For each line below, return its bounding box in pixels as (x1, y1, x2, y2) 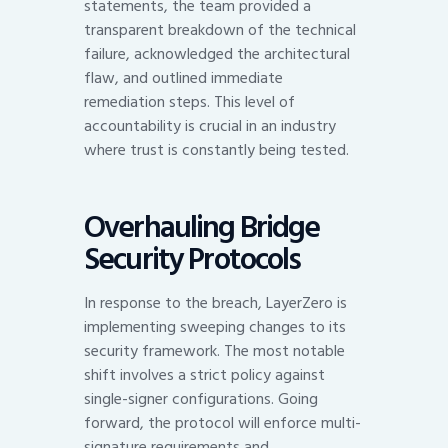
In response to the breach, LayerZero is (84, 290, 347, 317)
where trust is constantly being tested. (84, 137, 349, 164)
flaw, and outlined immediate (84, 65, 283, 92)
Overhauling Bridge (84, 201, 320, 253)
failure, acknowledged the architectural (84, 41, 350, 68)
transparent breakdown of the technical (84, 17, 356, 44)
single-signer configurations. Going (84, 386, 318, 413)
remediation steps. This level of (84, 89, 295, 116)
